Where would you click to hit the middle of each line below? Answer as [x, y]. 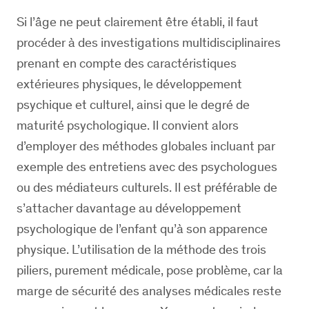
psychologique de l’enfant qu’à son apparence [142, 229]
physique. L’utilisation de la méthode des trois [141, 249]
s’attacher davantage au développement [129, 208]
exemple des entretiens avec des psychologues [147, 167]
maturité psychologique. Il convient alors [128, 125]
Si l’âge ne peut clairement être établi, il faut [138, 22]
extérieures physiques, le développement [129, 84]
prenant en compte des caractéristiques [127, 63]
